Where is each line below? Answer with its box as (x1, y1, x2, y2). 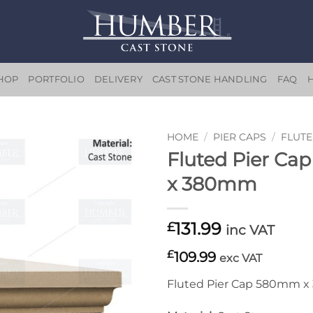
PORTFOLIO (28, 74, 85, 85)
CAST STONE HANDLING (152, 74, 268, 85)
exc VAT (219, 251, 262, 265)
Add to (101, 166, 134, 179)
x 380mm (167, 172, 257, 196)
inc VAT (226, 221, 275, 238)
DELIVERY (94, 74, 143, 85)
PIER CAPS (213, 131, 267, 143)
